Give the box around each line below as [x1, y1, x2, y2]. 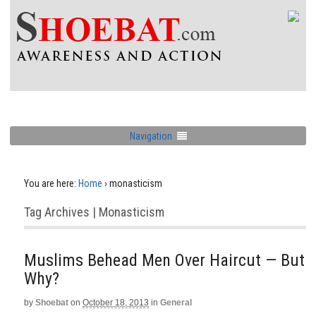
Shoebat [35, 298, 68, 308]
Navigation [129, 130, 172, 142]
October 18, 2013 [83, 298, 149, 308]
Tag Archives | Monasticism [24, 205, 164, 219]
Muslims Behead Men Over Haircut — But [24, 250, 305, 270]
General [160, 298, 192, 308]
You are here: [24, 178, 76, 189]
